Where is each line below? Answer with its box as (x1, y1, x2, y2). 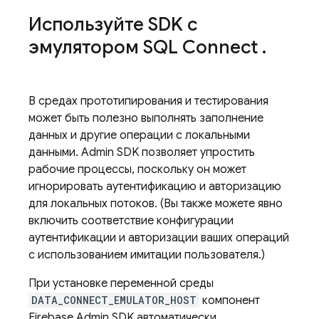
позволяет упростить (139, 145, 255, 159)
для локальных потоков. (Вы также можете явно (28, 197, 283, 211)
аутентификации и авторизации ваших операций (28, 231, 289, 245)
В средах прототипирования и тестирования (28, 94, 268, 108)
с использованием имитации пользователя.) (28, 248, 265, 262)
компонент (199, 293, 260, 308)
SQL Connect (143, 36, 258, 58)
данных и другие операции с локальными (28, 128, 250, 142)
